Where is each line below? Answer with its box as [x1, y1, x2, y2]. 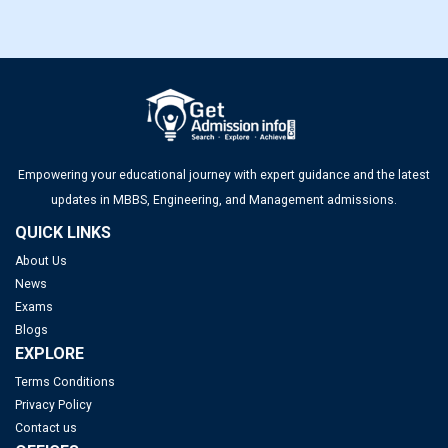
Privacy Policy [15, 397, 92, 412]
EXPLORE [15, 343, 84, 363]
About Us [15, 253, 67, 268]
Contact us [15, 420, 77, 435]
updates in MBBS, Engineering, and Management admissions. [51, 192, 397, 207]
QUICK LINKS [15, 222, 111, 242]
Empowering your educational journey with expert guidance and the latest [18, 167, 430, 182]
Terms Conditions [15, 374, 115, 389]
